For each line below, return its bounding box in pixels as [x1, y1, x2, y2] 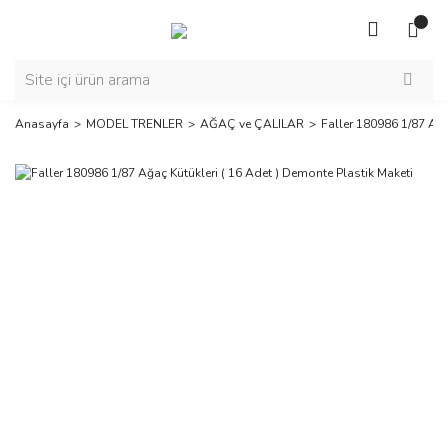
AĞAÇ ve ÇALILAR [200, 116, 304, 132]
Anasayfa [15, 116, 69, 132]
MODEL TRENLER [86, 116, 183, 132]
